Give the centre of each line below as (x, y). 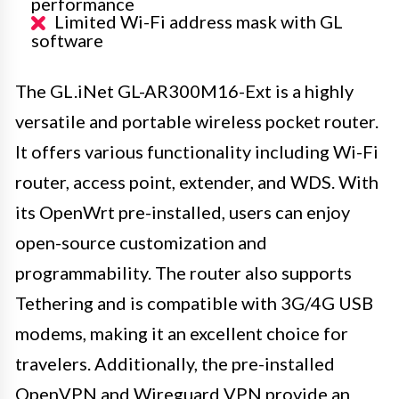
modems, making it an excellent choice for (182, 333)
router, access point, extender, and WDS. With (197, 181)
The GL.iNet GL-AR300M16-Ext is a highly (184, 90)
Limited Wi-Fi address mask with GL (199, 21)
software (67, 40)
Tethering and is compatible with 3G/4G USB (194, 302)
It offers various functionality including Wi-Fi (197, 151)
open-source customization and (141, 242)
